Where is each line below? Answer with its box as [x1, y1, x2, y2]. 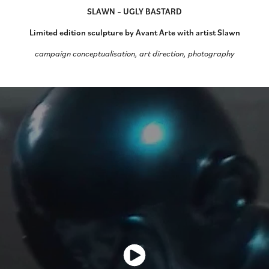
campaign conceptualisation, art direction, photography [35, 47, 234, 58]
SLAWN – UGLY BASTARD [87, 5, 182, 16]
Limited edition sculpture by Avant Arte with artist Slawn [29, 26, 240, 37]
